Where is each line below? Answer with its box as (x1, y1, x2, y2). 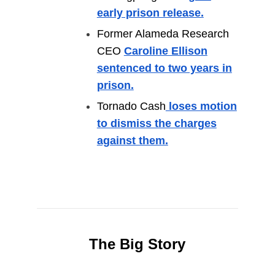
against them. (96, 134, 168, 147)
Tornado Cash (96, 100, 166, 113)
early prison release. (96, 7, 204, 20)
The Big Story (89, 236, 186, 253)
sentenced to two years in (96, 62, 232, 75)
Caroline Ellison (123, 45, 207, 58)
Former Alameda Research (96, 28, 229, 41)
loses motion (165, 100, 237, 113)
